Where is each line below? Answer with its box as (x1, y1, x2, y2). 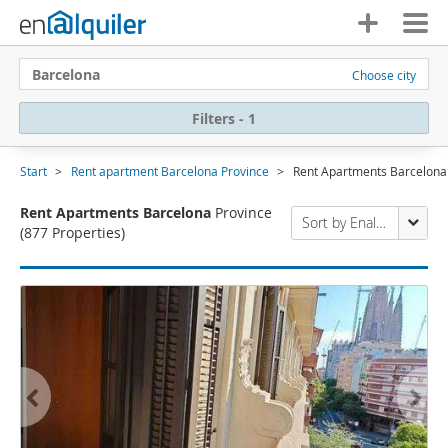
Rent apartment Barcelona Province (71, 163, 269, 179)
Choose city (352, 67, 416, 83)
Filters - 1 (192, 108, 256, 128)
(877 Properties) (20, 223, 125, 242)
